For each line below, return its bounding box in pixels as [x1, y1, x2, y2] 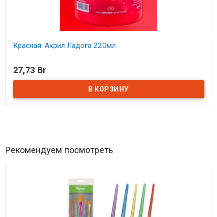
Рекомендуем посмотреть [5, 144, 113, 155]
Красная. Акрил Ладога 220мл [13, 41, 116, 50]
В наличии [22, 59, 56, 67]
